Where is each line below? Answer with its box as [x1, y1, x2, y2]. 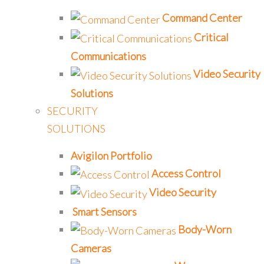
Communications [71, 49, 146, 63]
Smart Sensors [72, 204, 137, 218]
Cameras [71, 242, 111, 255]
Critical [194, 30, 229, 44]
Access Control [151, 166, 221, 180]
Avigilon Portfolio [71, 148, 152, 162]
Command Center [162, 11, 242, 25]
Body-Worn [178, 222, 232, 236]
